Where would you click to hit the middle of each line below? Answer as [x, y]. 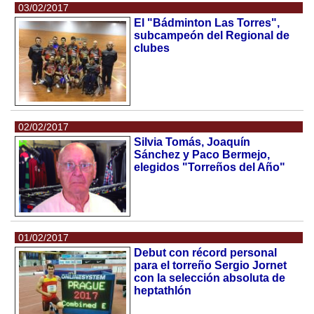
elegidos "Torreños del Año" [210, 167]
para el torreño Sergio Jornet [211, 265]
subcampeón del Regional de [212, 35]
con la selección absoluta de [210, 278]
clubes [152, 48]
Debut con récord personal [206, 252]
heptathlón [163, 290]
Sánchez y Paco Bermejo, [202, 154]
